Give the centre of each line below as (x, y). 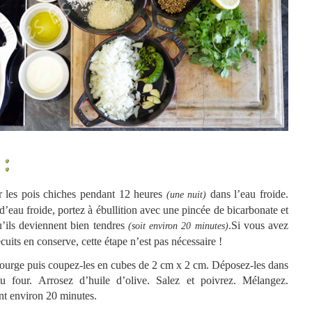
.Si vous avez (258, 226)
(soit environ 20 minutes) (176, 226)
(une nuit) (186, 195)
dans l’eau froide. (249, 194)
